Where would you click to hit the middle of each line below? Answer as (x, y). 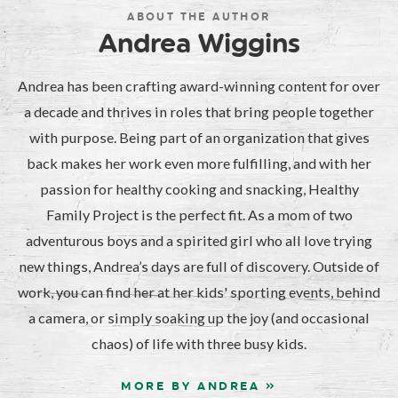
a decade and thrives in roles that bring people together (199, 111)
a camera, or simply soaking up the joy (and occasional (199, 317)
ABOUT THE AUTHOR (199, 16)
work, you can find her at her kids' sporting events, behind (199, 291)
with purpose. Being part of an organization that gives (199, 137)
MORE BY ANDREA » (199, 386)
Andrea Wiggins (199, 43)
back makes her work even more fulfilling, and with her (199, 163)
